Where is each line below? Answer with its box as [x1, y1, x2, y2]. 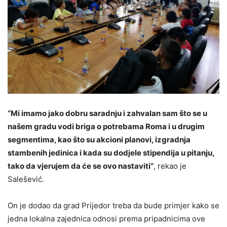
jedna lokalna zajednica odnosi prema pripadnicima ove [8, 213, 205, 223]
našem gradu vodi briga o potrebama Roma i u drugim [8, 121, 205, 131]
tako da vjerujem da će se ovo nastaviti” [8, 161, 154, 171]
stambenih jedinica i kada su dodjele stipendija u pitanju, [8, 147, 214, 158]
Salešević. [8, 174, 44, 184]
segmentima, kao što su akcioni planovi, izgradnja [8, 134, 191, 144]
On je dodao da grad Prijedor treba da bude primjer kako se [8, 200, 219, 210]
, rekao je [154, 161, 186, 171]
